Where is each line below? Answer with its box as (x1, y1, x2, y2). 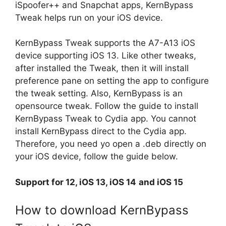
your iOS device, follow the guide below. (15, 151, 178, 161)
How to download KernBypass (15, 203, 189, 217)
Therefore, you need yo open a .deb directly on (15, 139, 206, 149)
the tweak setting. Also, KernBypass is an (15, 88, 183, 98)
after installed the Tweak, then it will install (15, 63, 189, 73)
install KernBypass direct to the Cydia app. (15, 126, 187, 136)
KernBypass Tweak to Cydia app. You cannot (15, 114, 196, 124)
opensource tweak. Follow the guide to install (15, 101, 198, 111)
